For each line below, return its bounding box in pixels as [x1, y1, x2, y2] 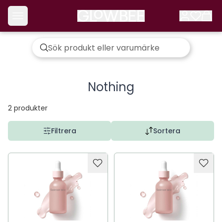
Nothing [88, 79, 134, 95]
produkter [14, 103, 48, 113]
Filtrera [51, 126, 76, 136]
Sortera [153, 126, 180, 136]
